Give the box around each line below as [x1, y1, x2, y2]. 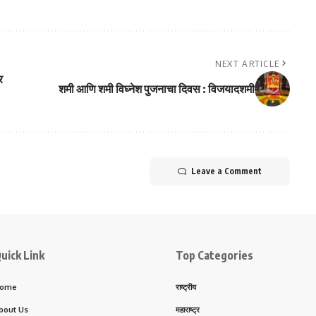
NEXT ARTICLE [214, 57, 280, 69]
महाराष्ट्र [176, 304, 200, 315]
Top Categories [176, 248, 253, 262]
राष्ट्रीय [176, 281, 196, 292]
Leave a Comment [190, 165, 262, 176]
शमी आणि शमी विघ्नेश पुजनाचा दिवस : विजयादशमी [58, 81, 255, 96]
